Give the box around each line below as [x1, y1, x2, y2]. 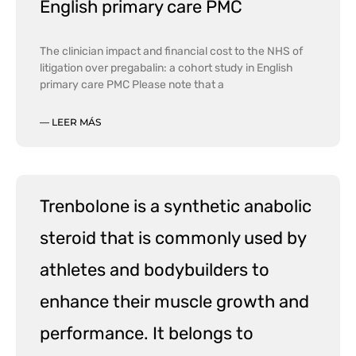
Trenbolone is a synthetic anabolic [40, 195, 311, 217]
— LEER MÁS [40, 115, 101, 128]
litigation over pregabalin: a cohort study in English [40, 60, 293, 75]
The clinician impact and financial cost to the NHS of [40, 44, 303, 58]
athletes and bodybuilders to [40, 258, 269, 281]
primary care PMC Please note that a [40, 77, 224, 91]
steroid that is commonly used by [40, 226, 306, 249]
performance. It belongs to [40, 322, 253, 344]
